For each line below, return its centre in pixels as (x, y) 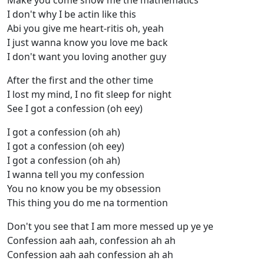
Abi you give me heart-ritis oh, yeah (85, 29)
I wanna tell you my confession (76, 175)
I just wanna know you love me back (88, 43)
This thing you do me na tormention (88, 203)
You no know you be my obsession (84, 189)
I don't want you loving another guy (87, 57)
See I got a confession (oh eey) (75, 109)
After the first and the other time (80, 80)
